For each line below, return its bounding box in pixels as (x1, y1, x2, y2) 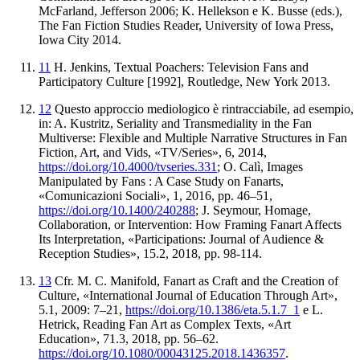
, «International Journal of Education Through (76, 288, 311, 302)
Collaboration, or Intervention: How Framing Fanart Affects (39, 217, 342, 231)
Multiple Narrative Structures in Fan (165, 130, 347, 145)
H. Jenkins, (51, 59, 114, 74)
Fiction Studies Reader (81, 18, 198, 32)
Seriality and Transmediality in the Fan (117, 116, 312, 130)
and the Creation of (241, 273, 338, 288)
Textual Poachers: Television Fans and (114, 59, 309, 74)
